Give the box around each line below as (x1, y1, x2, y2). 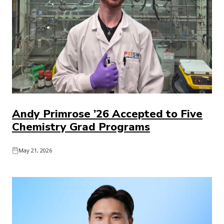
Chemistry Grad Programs (12, 119, 150, 134)
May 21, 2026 (18, 146, 52, 154)
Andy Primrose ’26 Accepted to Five (12, 106, 202, 121)
